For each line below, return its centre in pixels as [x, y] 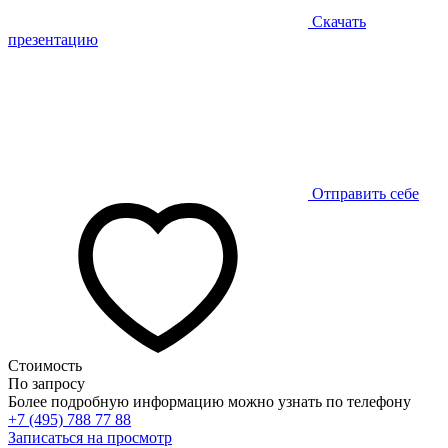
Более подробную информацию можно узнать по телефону [209, 401]
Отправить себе [365, 193]
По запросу [46, 383]
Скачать [339, 21]
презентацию [53, 39]
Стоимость [45, 365]
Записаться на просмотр [90, 437]
